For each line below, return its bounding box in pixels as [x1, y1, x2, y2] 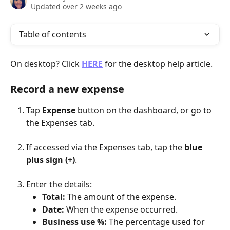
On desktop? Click [10, 58, 82, 69]
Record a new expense [10, 82, 124, 96]
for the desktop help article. [103, 58, 213, 69]
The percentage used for [107, 216, 207, 228]
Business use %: [42, 216, 107, 228]
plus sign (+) [26, 154, 75, 165]
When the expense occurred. [64, 203, 178, 215]
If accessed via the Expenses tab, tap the [26, 141, 184, 153]
